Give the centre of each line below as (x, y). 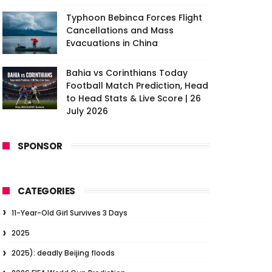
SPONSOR (40, 146)
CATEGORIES (46, 191)
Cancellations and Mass (120, 30)
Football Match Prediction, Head (137, 86)
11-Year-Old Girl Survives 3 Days (70, 213)
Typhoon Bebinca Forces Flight (134, 18)
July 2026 (87, 111)
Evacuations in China (112, 43)
